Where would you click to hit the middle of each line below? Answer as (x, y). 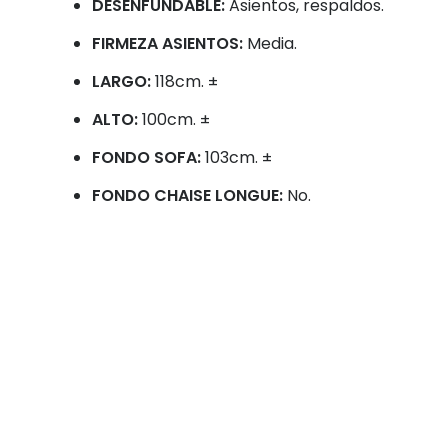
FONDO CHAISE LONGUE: (189, 196)
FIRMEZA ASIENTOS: (169, 44)
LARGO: (123, 82)
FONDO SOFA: (148, 158)
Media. (272, 44)
